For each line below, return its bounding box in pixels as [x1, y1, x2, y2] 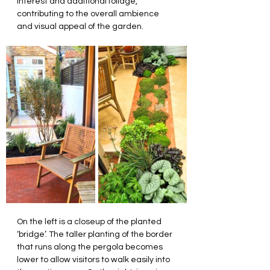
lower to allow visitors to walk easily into [17, 256, 172, 265]
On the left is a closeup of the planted [17, 218, 163, 227]
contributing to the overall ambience [17, 9, 161, 18]
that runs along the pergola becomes [17, 243, 165, 252]
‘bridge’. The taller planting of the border [17, 230, 174, 239]
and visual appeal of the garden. [17, 22, 143, 31]
